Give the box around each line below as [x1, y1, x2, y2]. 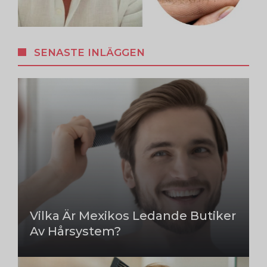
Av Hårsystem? [30, 223, 121, 238]
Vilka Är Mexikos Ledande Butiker [30, 208, 236, 223]
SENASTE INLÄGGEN [34, 46, 145, 58]
